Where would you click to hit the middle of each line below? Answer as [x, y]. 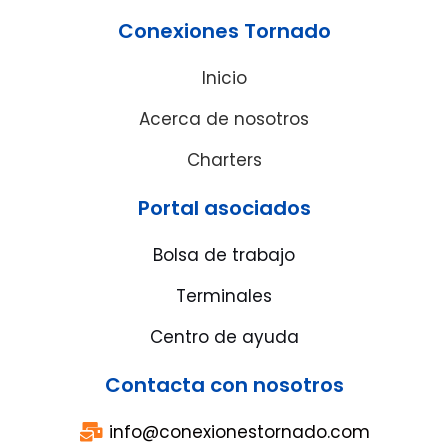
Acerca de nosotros [224, 118]
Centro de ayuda [224, 336]
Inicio [224, 77]
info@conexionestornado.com [239, 431]
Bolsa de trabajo [224, 254]
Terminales [224, 295]
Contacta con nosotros [224, 384]
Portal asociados [224, 207]
